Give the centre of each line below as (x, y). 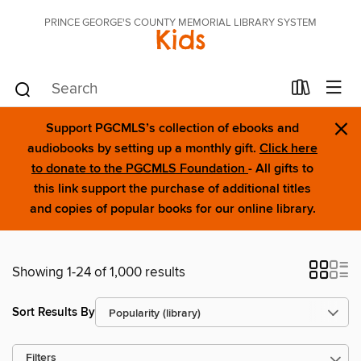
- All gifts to (281, 169)
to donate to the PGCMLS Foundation (140, 169)
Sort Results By (54, 312)
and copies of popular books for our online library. (172, 209)
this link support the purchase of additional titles (172, 189)
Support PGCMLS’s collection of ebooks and (172, 129)
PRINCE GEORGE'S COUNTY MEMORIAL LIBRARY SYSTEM (180, 23)
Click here (288, 149)
